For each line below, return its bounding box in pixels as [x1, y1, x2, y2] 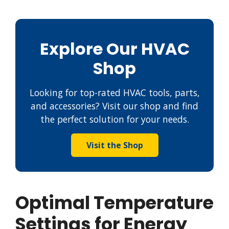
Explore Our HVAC [39, 37, 190, 60]
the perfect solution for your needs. [40, 112, 189, 125]
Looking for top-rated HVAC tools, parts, [29, 86, 200, 99]
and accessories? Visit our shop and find [31, 99, 198, 112]
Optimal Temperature [15, 190, 214, 215]
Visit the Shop [86, 139, 143, 151]
